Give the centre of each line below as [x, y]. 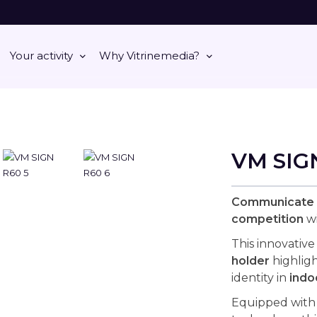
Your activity [41, 56]
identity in [260, 278]
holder [250, 261]
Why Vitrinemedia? [149, 56]
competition [267, 219]
